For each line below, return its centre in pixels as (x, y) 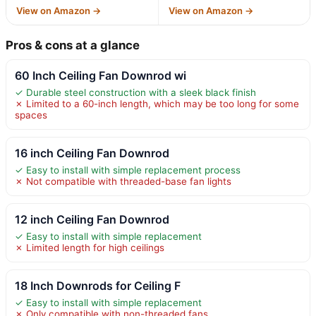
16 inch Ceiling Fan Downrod (92, 153)
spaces (31, 115)
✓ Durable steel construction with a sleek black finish (135, 92)
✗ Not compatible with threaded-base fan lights (123, 181)
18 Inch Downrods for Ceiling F (98, 285)
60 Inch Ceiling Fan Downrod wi (101, 75)
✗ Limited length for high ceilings (90, 247)
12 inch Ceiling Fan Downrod (92, 219)
